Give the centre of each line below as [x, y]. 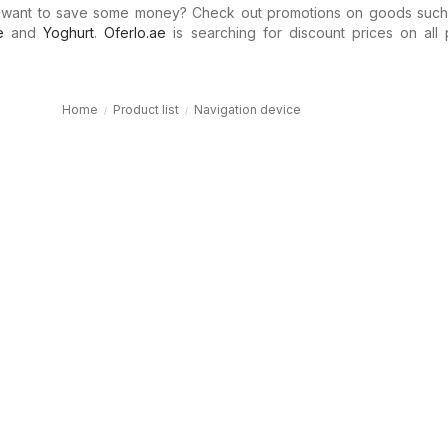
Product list [146, 109]
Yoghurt [69, 32]
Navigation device [247, 109]
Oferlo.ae [135, 32]
